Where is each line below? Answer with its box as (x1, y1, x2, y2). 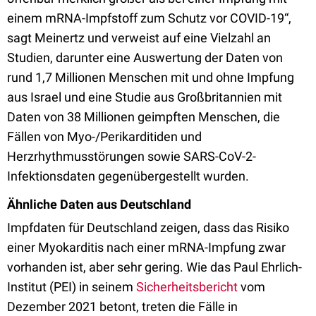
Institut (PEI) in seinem (7, 279, 133, 294)
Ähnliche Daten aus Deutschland (7, 197, 191, 212)
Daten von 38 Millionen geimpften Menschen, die (7, 109, 280, 124)
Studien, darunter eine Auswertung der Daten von (7, 50, 283, 65)
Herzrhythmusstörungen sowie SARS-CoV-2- (7, 149, 256, 164)
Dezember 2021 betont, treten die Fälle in (7, 299, 238, 314)
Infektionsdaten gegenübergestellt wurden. (7, 169, 249, 183)
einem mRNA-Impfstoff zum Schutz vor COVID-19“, (7, 11, 291, 25)
